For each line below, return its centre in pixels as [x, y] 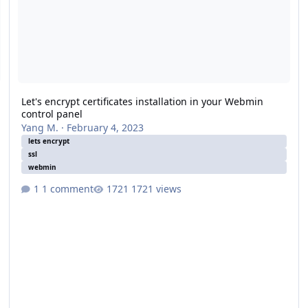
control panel [52, 114]
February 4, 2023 [105, 128]
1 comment [67, 188]
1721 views [156, 188]
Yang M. [40, 128]
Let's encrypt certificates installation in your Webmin [142, 102]
